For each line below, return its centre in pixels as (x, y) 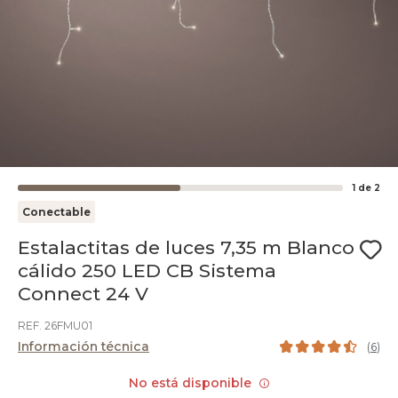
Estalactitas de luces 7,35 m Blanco (186, 247)
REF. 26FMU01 (55, 326)
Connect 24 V (83, 294)
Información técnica (84, 346)
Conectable (56, 212)
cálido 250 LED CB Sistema (147, 271)
